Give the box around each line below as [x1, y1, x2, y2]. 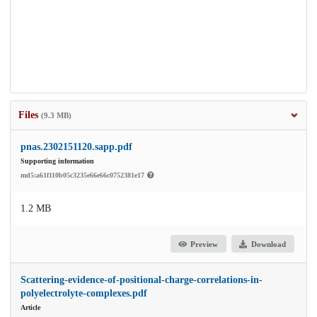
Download [250, 239, 286, 248]
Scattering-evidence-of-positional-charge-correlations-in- [21, 275, 263, 286]
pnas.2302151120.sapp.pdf [21, 142, 132, 153]
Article [21, 304, 40, 312]
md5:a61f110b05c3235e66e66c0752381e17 [21, 171, 146, 180]
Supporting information [21, 157, 94, 166]
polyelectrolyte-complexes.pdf [21, 288, 147, 299]
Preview [190, 239, 219, 248]
